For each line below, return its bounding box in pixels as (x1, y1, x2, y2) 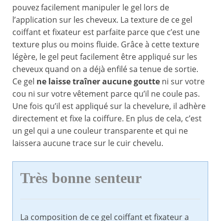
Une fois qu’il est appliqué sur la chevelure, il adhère (12, 101, 206, 112)
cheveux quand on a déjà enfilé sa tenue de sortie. (12, 64, 198, 75)
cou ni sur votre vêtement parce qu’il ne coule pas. (12, 88, 200, 100)
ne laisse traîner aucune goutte (37, 76, 160, 87)
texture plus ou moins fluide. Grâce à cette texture (12, 39, 199, 50)
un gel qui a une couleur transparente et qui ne (12, 125, 188, 137)
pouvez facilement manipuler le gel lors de (12, 2, 169, 13)
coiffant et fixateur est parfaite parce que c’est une (12, 27, 200, 38)
